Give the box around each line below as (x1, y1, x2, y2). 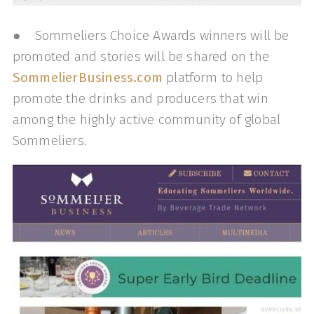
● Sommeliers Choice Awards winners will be (12, 27, 289, 44)
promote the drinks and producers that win (12, 90, 268, 107)
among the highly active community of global (12, 111, 281, 128)
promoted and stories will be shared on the (12, 48, 269, 65)
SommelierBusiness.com (12, 69, 163, 86)
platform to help (162, 69, 264, 86)
